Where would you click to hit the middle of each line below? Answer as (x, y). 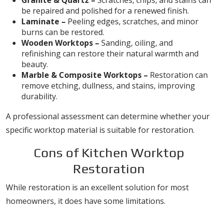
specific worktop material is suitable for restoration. (100, 130)
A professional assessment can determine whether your (108, 116)
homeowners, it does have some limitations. (86, 201)
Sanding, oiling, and (136, 43)
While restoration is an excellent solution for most (97, 187)
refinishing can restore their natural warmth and (110, 54)
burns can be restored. (63, 32)
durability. (39, 96)
